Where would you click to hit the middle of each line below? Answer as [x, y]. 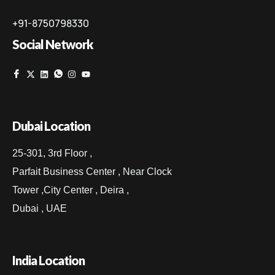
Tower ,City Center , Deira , [71, 190]
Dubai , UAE [40, 209]
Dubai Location [51, 126]
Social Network [52, 45]
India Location [48, 261]
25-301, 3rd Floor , [52, 153]
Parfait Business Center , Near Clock [92, 172]
